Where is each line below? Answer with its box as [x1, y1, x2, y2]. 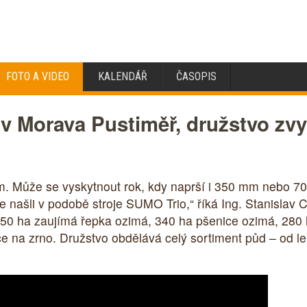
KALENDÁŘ [98, 70, 147, 83]
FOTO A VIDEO [6, 70, 69, 83]
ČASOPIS [176, 70, 217, 83]
